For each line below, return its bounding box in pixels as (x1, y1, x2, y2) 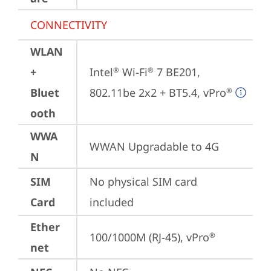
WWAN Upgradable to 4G (90, 139, 219, 154)
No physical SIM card (90, 174, 197, 189)
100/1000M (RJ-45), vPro (90, 230, 209, 244)
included (90, 195, 134, 209)
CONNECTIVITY (30, 18, 107, 32)
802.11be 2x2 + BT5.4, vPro (90, 85, 226, 100)
